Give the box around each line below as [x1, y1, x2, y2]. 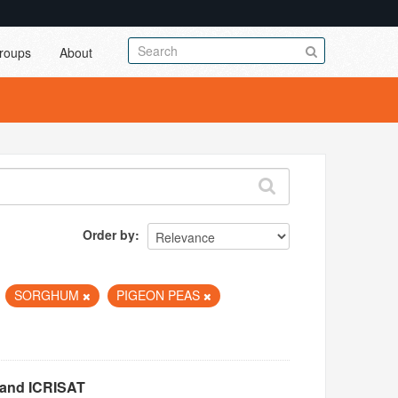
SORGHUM [14, 286, 84, 304]
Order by [83, 225, 136, 243]
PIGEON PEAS [116, 286, 204, 304]
